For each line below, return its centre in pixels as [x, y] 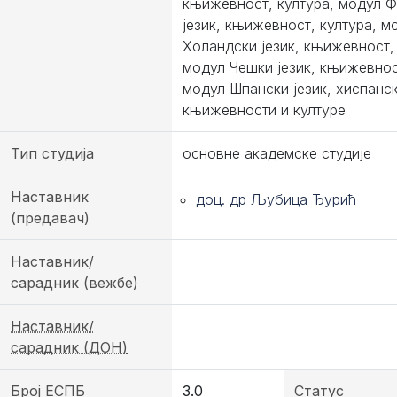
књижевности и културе [264, 110]
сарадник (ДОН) [69, 347]
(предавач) [50, 218]
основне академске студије [277, 153]
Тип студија [52, 153]
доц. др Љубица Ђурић [276, 199]
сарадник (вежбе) [74, 283]
